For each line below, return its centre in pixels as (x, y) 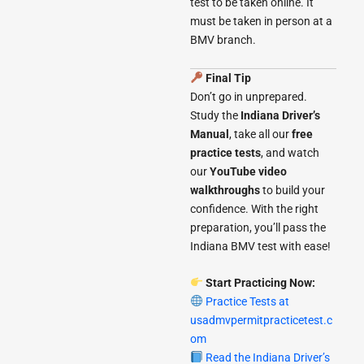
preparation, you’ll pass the (258, 227)
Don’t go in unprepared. (249, 96)
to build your (292, 190)
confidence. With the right (254, 208)
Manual (210, 134)
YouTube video (248, 171)
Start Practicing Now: (260, 283)
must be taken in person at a (261, 22)
